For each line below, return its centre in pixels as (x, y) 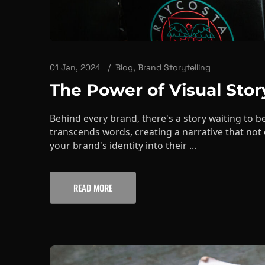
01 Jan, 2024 (75, 42)
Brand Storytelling (174, 42)
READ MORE (93, 162)
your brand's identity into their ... (123, 120)
